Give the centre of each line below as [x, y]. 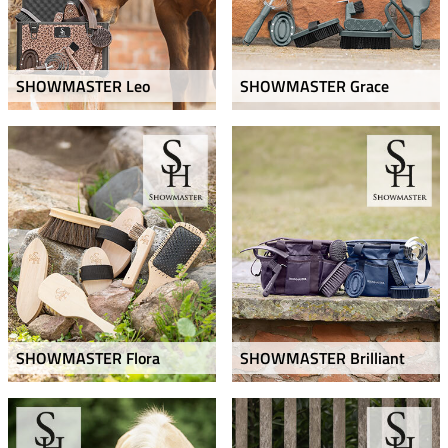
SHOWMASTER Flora [88, 358]
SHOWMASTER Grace [314, 85]
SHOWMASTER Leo [83, 85]
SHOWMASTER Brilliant [322, 358]
